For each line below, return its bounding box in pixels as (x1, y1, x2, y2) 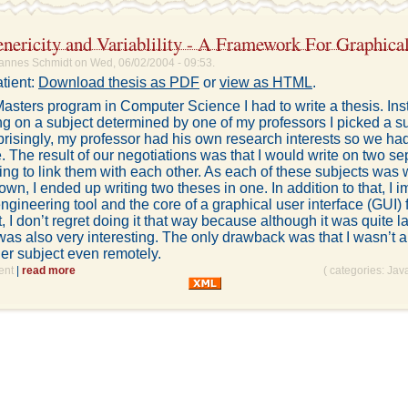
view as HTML (219, 75, 312, 91)
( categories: (323, 264, 387, 278)
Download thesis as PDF (38, 75, 199, 91)
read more (22, 264, 76, 278)
